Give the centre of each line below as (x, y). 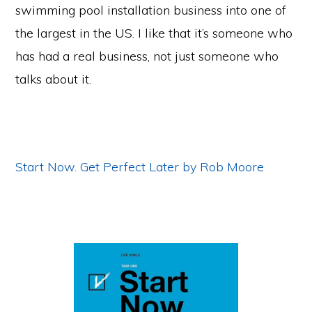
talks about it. (54, 79)
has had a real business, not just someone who (147, 56)
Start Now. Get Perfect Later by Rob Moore (140, 166)
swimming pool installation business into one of (151, 10)
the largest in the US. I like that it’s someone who (154, 33)
